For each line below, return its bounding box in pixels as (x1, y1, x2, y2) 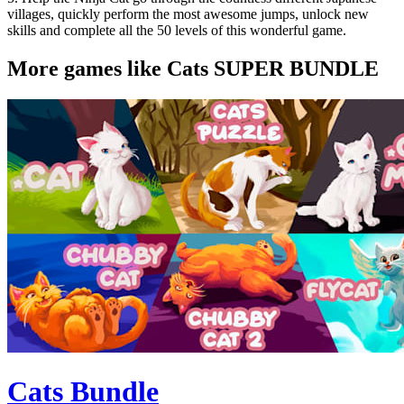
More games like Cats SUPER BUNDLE (7, 56, 379, 80)
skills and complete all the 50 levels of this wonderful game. (7, 22, 346, 38)
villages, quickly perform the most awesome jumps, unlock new (7, 5, 369, 22)
